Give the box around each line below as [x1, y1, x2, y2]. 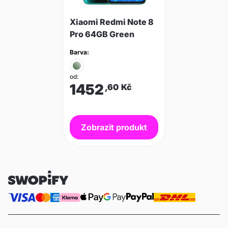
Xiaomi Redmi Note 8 [70, 17, 154, 27]
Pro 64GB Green [70, 29, 134, 39]
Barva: [70, 48, 89, 56]
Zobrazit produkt [81, 122, 147, 132]
